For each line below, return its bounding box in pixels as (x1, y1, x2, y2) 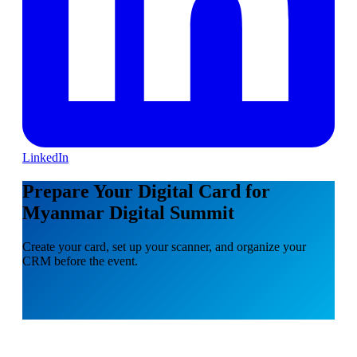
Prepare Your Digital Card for (22, 180, 270, 202)
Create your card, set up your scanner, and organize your (22, 239, 306, 253)
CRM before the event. (22, 253, 138, 268)
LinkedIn (22, 150, 69, 164)
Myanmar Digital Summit (22, 202, 234, 223)
